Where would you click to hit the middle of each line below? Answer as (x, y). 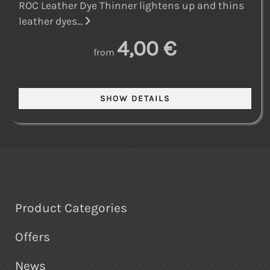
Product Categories (71, 208)
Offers (33, 237)
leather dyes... (52, 21)
